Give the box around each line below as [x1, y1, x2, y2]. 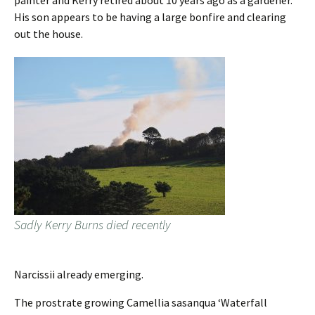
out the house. [14, 27, 83, 41]
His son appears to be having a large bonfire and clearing [14, 10, 286, 25]
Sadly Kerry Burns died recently [14, 217, 171, 233]
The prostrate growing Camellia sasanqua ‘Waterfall [14, 295, 267, 310]
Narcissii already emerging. [14, 267, 143, 282]
